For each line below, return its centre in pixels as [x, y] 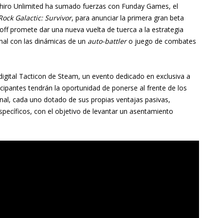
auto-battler [107, 41]
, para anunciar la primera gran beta [128, 18]
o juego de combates [161, 41]
